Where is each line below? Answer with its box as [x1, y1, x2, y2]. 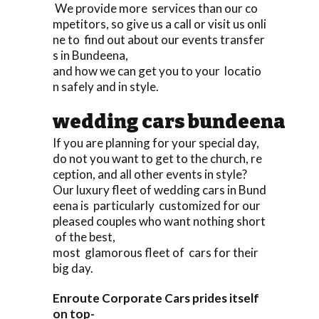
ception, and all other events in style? [53, 166, 247, 182]
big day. [53, 260, 93, 276]
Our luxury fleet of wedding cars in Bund [53, 182, 266, 197]
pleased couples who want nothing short [53, 213, 266, 229]
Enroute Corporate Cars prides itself [53, 290, 261, 305]
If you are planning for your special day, [53, 135, 263, 150]
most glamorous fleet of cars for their [53, 244, 261, 260]
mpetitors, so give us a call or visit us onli [53, 16, 266, 31]
